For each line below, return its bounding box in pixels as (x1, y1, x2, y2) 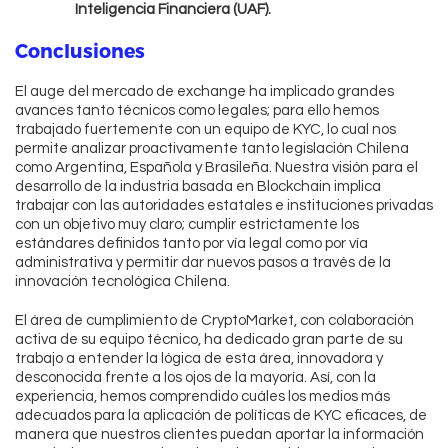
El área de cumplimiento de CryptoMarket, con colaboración (15, 313, 414, 329)
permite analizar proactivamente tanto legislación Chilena (15, 141, 409, 157)
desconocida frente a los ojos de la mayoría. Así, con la (15, 370, 376, 386)
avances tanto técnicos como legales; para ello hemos (15, 103, 379, 119)
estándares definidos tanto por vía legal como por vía (15, 236, 368, 252)
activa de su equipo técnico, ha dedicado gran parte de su (15, 332, 403, 348)
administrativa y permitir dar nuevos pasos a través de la (15, 255, 391, 271)
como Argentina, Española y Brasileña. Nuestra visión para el (15, 160, 418, 176)
